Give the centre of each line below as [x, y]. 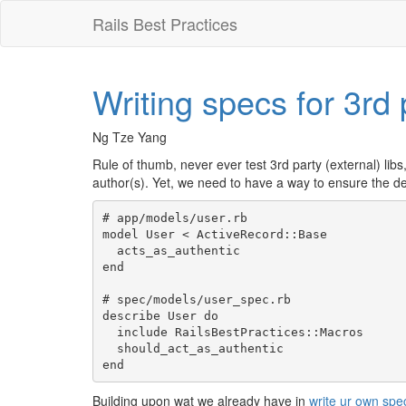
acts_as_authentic [109, 250]
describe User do [160, 315]
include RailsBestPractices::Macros [109, 332]
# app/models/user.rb [174, 217]
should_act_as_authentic [109, 348]
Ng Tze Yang [130, 137]
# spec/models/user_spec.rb [196, 299]
